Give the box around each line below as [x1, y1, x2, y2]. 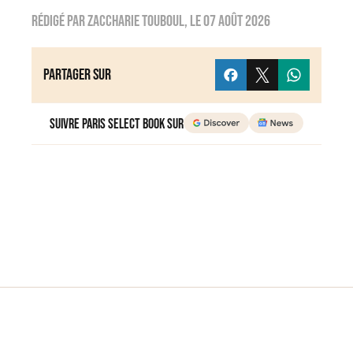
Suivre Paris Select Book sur [50, 116, 184, 133]
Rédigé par [32, 12, 87, 32]
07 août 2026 [203, 12, 270, 32]
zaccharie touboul [87, 12, 184, 32]
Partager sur [43, 65, 111, 85]
